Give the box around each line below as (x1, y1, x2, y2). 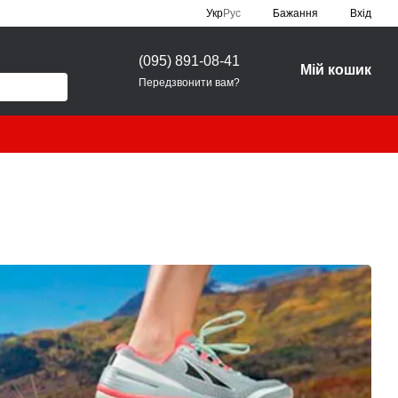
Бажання (273, 7, 318, 20)
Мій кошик (300, 61, 371, 77)
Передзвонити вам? (139, 76, 240, 89)
